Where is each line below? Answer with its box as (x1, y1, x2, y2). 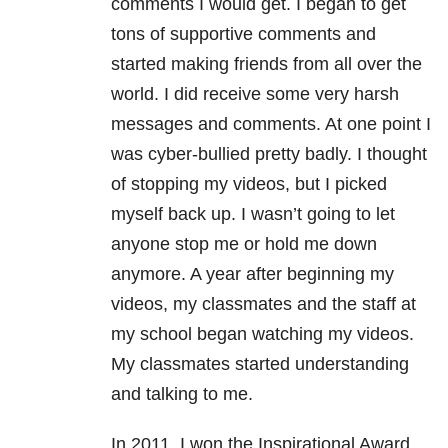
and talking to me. (111, 384, 253, 405)
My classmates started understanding (111, 354, 409, 375)
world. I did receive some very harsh (111, 84, 399, 105)
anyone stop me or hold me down (111, 234, 377, 255)
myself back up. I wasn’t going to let (111, 204, 395, 225)
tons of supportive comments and (111, 24, 376, 45)
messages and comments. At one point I (111, 114, 431, 135)
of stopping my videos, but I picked (111, 174, 387, 195)
